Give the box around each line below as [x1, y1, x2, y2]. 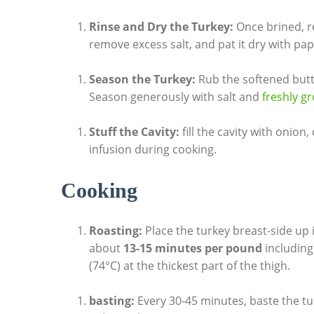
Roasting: [89, 222, 142, 238]
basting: [89, 293, 135, 308]
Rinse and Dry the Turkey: [89, 18, 233, 34]
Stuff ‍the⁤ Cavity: [89, 123, 179, 139]
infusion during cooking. [89, 141, 217, 157]
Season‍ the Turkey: [89, 71, 196, 87]
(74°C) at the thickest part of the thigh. [89, 257, 290, 273]
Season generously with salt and [89, 88, 262, 104]
